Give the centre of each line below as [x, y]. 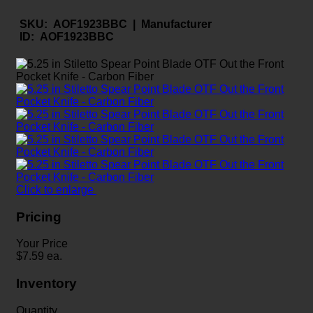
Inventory [46, 284]
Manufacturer [176, 24]
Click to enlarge [56, 190]
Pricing [39, 217]
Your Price [42, 244]
